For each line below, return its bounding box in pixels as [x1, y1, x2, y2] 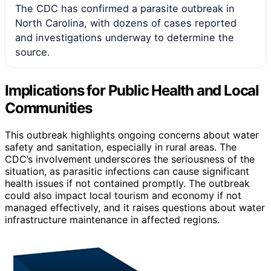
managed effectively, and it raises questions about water [5, 201, 265, 214]
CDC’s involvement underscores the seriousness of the [5, 152, 255, 165]
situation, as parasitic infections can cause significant [5, 165, 249, 177]
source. [15, 45, 50, 58]
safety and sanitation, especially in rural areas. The [5, 140, 237, 153]
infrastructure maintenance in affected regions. [5, 213, 220, 226]
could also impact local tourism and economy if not [5, 189, 241, 201]
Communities [5, 99, 92, 117]
